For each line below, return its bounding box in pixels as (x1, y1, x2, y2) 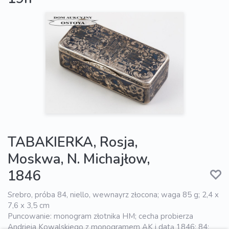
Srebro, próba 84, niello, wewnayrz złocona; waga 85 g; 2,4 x (8, 190, 219, 200)
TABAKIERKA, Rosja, (8, 133, 138, 152)
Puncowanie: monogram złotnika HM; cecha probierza (8, 211, 193, 222)
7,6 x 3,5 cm (8, 200, 50, 211)
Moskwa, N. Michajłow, (8, 150, 150, 169)
